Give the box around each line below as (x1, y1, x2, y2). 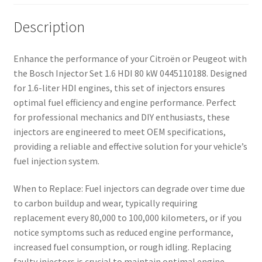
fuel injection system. (13, 154, 99, 167)
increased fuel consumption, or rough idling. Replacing (13, 241, 232, 253)
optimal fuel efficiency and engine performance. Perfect (13, 96, 236, 108)
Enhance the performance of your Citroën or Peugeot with (13, 52, 247, 64)
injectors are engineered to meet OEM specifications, (13, 125, 226, 137)
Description (13, 17, 85, 36)
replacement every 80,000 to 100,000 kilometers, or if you (13, 212, 242, 224)
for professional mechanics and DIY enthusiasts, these (13, 111, 230, 123)
